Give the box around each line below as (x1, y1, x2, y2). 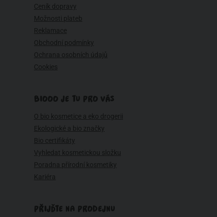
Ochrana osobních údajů (34, 51, 108, 59)
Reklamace (34, 27, 67, 35)
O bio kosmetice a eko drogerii (34, 112, 123, 121)
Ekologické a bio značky (34, 124, 105, 133)
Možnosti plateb (34, 15, 82, 23)
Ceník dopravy (34, 2, 77, 11)
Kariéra (34, 173, 56, 181)
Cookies (34, 63, 58, 71)
